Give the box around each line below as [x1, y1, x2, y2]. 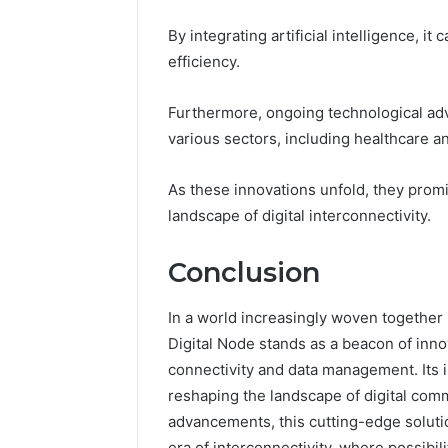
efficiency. [168, 52, 240, 72]
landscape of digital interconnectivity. [168, 206, 431, 226]
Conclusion [168, 256, 320, 290]
